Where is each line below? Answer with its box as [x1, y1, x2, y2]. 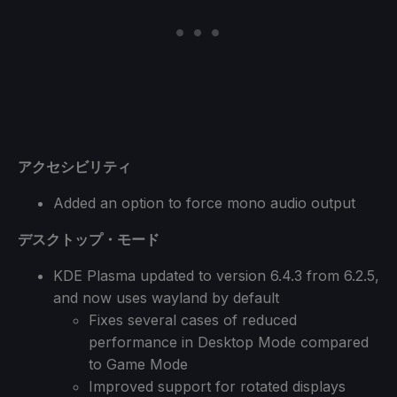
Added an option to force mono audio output [53, 193, 355, 212]
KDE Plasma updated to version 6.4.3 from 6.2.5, [53, 266, 379, 284]
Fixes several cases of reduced [89, 310, 297, 329]
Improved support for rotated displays [89, 377, 346, 395]
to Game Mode [89, 354, 188, 373]
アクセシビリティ [18, 157, 131, 175]
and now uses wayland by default [53, 288, 279, 307]
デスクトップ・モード [18, 230, 160, 248]
